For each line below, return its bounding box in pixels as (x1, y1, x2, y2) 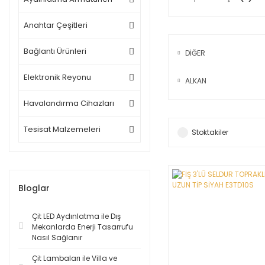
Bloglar (18, 182, 50, 194)
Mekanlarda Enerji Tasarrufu (32, 222, 133, 232)
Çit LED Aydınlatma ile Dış (32, 211, 121, 221)
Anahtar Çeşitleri (24, 20, 88, 31)
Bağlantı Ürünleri (24, 46, 86, 57)
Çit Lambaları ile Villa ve (32, 253, 117, 263)
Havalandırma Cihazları (24, 98, 114, 109)
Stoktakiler (191, 127, 228, 137)
